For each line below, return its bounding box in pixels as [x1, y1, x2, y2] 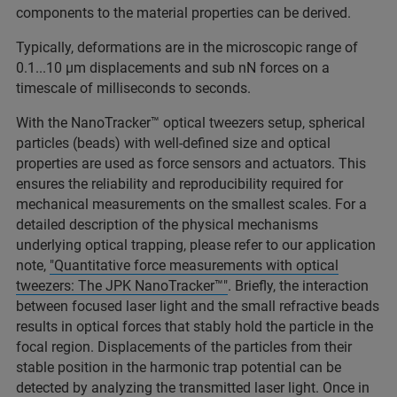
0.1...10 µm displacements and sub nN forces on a [16, 59, 330, 77]
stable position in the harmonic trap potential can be [16, 359, 341, 377]
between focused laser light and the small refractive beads [16, 298, 379, 315]
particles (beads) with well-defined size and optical [16, 135, 331, 152]
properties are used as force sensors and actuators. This [16, 155, 366, 173]
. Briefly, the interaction [228, 277, 369, 295]
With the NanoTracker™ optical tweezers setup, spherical [16, 114, 365, 132]
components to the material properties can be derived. [16, 4, 351, 22]
